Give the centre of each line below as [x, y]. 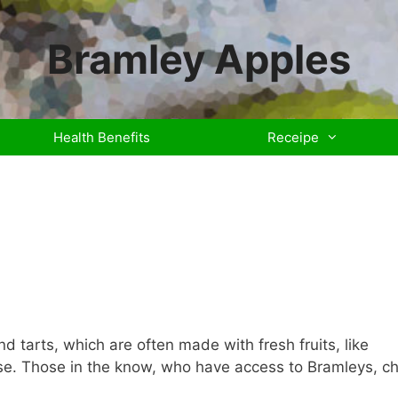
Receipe [293, 137]
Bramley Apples [199, 59]
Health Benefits [101, 137]
